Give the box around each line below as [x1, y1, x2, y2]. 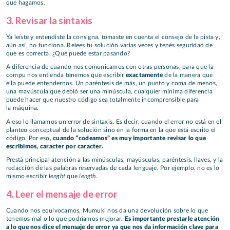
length [79, 172, 96, 180]
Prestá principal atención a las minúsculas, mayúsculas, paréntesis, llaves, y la [6, 157, 223, 163]
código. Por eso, [6, 135, 53, 141]
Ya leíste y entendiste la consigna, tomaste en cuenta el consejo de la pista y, [6, 33, 220, 40]
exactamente [125, 72, 163, 79]
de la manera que [163, 72, 213, 79]
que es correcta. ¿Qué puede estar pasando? [6, 50, 130, 56]
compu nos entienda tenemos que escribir [6, 72, 126, 79]
